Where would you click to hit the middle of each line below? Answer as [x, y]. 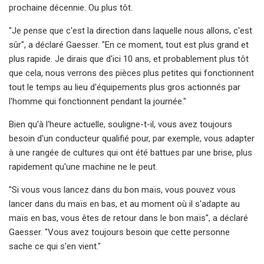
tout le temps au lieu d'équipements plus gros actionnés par [125, 87]
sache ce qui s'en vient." [55, 246]
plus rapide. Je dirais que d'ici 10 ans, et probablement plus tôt [129, 59]
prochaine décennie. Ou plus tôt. [71, 7]
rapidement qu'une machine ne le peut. [83, 166]
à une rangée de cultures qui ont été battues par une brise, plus [131, 152]
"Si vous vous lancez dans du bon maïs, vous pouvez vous [122, 189]
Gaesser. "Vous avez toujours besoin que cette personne [119, 232]
